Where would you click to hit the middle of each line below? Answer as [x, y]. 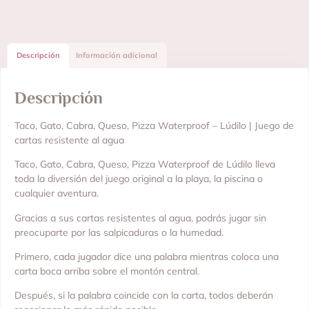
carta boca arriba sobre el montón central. [107, 271]
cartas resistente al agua [69, 140]
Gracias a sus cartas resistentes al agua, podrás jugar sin [140, 218]
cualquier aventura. [57, 193]
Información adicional [116, 55]
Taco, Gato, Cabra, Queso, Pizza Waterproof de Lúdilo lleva [145, 165]
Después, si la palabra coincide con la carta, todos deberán [144, 296]
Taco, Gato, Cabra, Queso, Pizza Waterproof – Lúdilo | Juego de [154, 125]
